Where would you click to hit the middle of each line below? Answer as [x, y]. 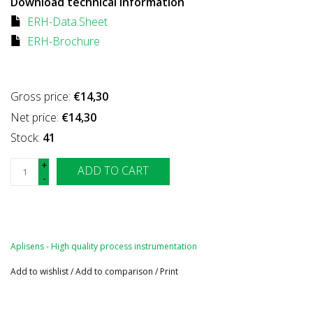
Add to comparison [115, 271]
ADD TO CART [113, 170]
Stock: [27, 137]
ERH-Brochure [64, 41]
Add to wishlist [39, 271]
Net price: [36, 117]
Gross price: [42, 96]
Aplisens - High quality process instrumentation [104, 246]
